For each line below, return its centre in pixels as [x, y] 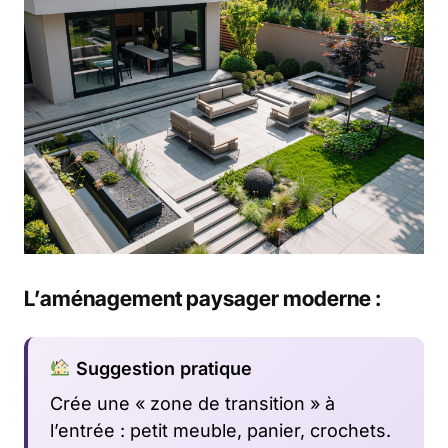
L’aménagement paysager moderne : [202, 298]
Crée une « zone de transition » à [192, 403]
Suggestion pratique [161, 368]
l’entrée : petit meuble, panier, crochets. [220, 430]
